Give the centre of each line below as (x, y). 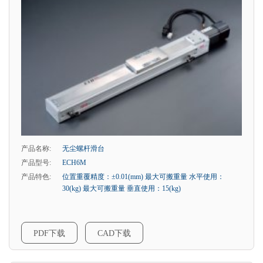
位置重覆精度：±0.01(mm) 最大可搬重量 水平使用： (143, 176)
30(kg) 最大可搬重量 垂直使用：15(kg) (122, 188)
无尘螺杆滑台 (83, 148)
